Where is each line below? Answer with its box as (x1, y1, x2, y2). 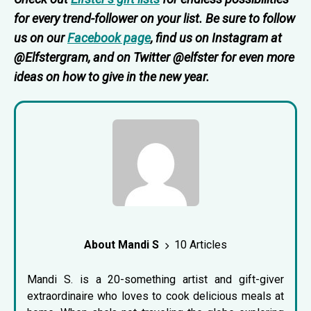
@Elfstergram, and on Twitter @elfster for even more (14, 50, 294, 65)
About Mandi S (84, 238, 159, 252)
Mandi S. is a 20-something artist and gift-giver (27, 273, 284, 287)
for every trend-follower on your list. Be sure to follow (14, 11, 295, 26)
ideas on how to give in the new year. (14, 69, 210, 85)
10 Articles (174, 238, 227, 252)
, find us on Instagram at (151, 31, 282, 46)
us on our (14, 31, 67, 46)
